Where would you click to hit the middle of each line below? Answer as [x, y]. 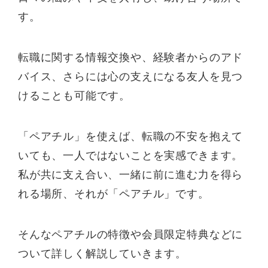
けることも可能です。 [74, 95]
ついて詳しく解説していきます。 [103, 253]
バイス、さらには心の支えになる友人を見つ [131, 76]
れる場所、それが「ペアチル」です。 [114, 194]
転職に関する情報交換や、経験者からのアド [131, 57]
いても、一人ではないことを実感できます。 [131, 155]
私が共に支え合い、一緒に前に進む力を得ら [131, 174]
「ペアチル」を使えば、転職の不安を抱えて [131, 136]
